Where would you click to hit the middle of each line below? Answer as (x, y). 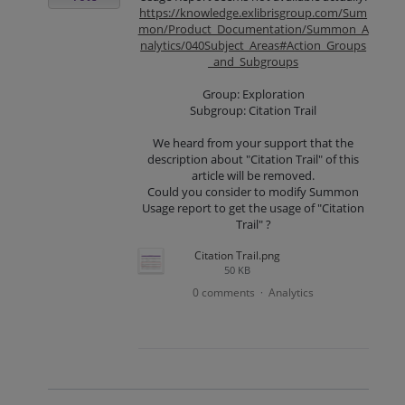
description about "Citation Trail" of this (254, 160)
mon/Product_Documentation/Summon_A (253, 28)
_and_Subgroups (254, 61)
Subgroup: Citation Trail (254, 111)
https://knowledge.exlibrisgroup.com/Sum (254, 12)
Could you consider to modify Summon (254, 192)
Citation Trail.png (237, 256)
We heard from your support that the (254, 143)
